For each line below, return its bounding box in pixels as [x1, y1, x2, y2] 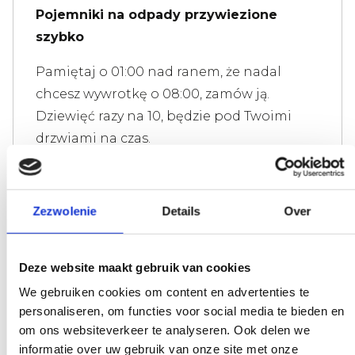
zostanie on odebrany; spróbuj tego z [36, 313, 282, 328]
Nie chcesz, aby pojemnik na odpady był [36, 246, 299, 261]
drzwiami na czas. [36, 131, 151, 146]
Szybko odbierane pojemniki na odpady [36, 212, 308, 227]
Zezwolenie [32, 204, 97, 218]
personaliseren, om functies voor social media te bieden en [18, 303, 344, 318]
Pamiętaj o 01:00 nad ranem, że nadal [36, 64, 281, 79]
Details [162, 204, 200, 218]
